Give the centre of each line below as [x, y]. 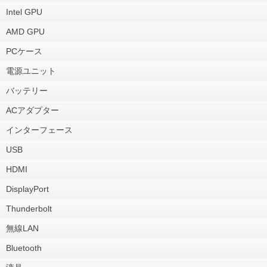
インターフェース [39, 130]
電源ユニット [31, 71]
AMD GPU [25, 31]
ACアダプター [32, 110]
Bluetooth [24, 248]
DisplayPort [27, 189]
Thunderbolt [29, 208]
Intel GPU [24, 12]
